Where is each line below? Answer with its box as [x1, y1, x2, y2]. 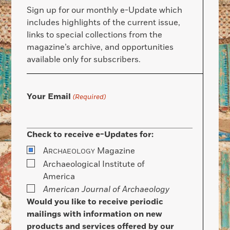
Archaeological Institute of [43, 159, 145, 170]
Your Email [27, 91, 71, 102]
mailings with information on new [27, 208, 163, 220]
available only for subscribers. [27, 54, 141, 65]
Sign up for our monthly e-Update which [27, 5, 183, 16]
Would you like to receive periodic [27, 196, 164, 208]
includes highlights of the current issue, [27, 17, 181, 28]
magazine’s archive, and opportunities [27, 42, 174, 53]
